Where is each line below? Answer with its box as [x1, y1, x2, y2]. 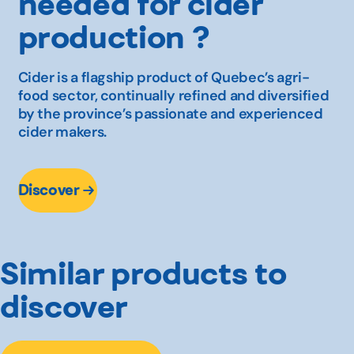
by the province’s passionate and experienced [17, 104, 323, 123]
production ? [17, 17, 210, 56]
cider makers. [17, 122, 107, 141]
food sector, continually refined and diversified [17, 85, 330, 105]
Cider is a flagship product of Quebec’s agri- [17, 67, 310, 87]
